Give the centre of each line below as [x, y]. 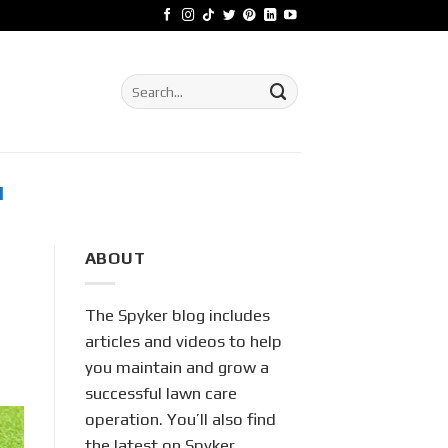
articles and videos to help [183, 340]
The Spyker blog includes [177, 314]
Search [141, 83]
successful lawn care [160, 392]
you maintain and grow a [176, 366]
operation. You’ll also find [180, 418]
